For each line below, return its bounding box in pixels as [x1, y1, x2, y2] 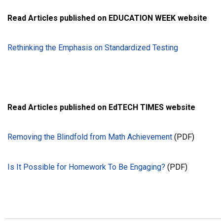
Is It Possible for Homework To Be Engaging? [7, 162, 165, 172]
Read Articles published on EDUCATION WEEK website [7, 13, 207, 23]
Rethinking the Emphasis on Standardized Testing [7, 43, 178, 53]
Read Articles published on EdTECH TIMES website [7, 102, 195, 112]
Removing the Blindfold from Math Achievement [7, 132, 172, 142]
